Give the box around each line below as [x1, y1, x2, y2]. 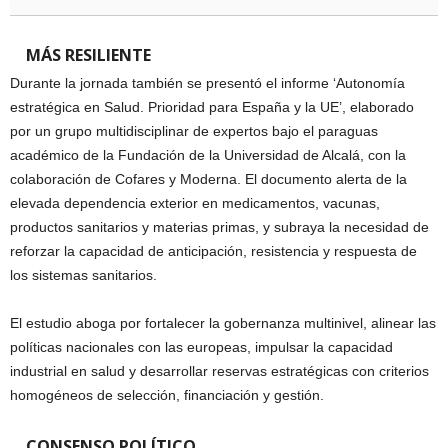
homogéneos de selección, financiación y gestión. [10, 386, 324, 403]
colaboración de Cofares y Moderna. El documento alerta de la [10, 170, 407, 187]
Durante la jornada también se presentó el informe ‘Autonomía [10, 74, 405, 91]
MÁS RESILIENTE [26, 43, 152, 66]
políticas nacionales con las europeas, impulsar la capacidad [10, 338, 393, 355]
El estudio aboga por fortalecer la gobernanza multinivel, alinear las [10, 314, 436, 331]
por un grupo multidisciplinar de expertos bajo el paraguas [10, 122, 378, 139]
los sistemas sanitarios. [10, 266, 157, 283]
